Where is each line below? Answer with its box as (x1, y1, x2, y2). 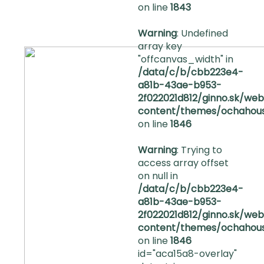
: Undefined (176, 27, 228, 40)
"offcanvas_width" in (137, 52, 233, 66)
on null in (137, 169, 178, 183)
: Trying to (176, 143, 222, 157)
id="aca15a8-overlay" (137, 247, 237, 260)
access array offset (137, 156, 229, 170)
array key (137, 39, 182, 53)
